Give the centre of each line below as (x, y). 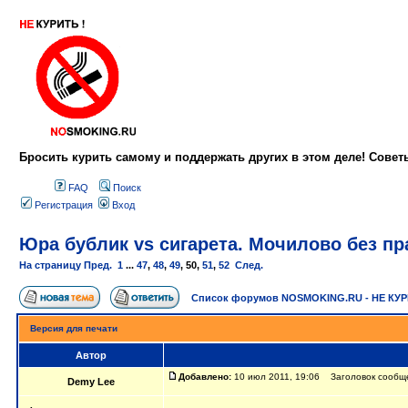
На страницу (50, 265)
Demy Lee (91, 382)
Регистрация (62, 205)
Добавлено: (205, 377)
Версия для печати (74, 328)
